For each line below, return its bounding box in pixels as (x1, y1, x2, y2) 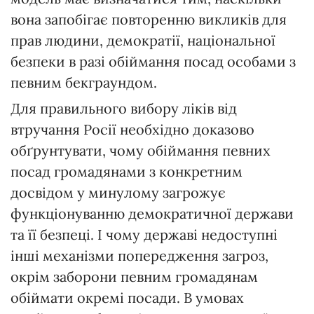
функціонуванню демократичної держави (11, 204, 294, 222)
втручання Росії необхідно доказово (11, 120, 254, 138)
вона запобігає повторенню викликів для (11, 10, 287, 28)
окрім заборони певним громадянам (11, 267, 258, 285)
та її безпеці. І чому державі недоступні (11, 225, 278, 243)
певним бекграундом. (11, 73, 157, 91)
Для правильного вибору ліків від (11, 99, 237, 117)
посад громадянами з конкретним (11, 162, 243, 180)
